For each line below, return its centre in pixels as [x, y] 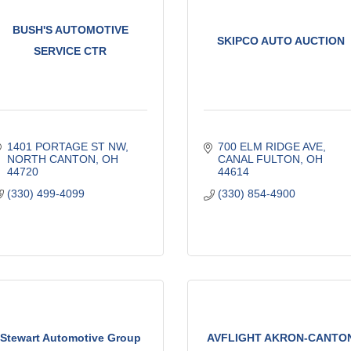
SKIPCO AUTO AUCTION [280, 40]
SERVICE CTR [71, 51]
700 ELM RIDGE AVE [270, 146]
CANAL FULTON [259, 159]
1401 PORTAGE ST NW [66, 146]
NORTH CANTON [51, 159]
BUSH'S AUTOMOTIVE [70, 30]
